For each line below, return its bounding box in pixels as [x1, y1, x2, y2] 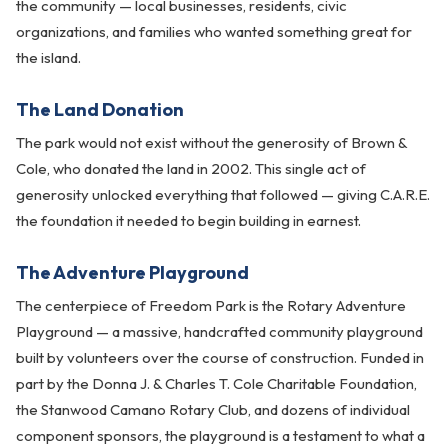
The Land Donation [16, 98, 184, 121]
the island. [16, 48, 81, 67]
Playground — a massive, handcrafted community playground [16, 322, 423, 341]
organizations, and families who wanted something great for [16, 22, 412, 41]
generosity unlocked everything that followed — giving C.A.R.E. [16, 185, 430, 204]
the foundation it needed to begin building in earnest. [16, 211, 361, 230]
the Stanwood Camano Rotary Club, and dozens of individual [16, 400, 410, 419]
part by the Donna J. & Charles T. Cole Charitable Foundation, [16, 374, 417, 393]
